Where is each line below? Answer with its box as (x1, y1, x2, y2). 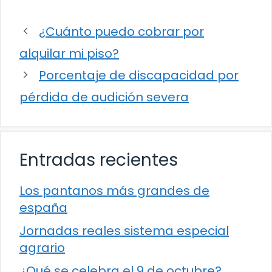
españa (19, 199, 67, 216)
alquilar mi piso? (19, 44, 119, 62)
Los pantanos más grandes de (19, 182, 209, 199)
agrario (19, 239, 65, 256)
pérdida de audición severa (19, 88, 189, 106)
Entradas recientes (19, 148, 178, 172)
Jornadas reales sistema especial (19, 222, 229, 239)
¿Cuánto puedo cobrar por (39, 22, 204, 40)
